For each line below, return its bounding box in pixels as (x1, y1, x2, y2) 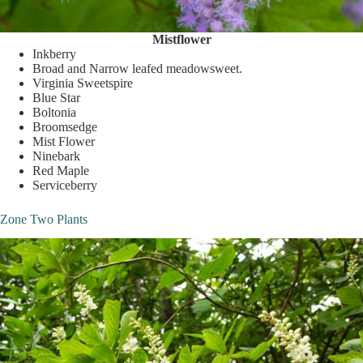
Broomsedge (32, 119, 97, 134)
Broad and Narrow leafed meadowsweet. (32, 61, 242, 75)
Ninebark (32, 148, 80, 163)
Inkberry (32, 46, 76, 61)
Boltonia (32, 105, 76, 119)
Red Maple (32, 163, 89, 177)
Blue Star (32, 90, 80, 105)
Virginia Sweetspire (32, 75, 133, 90)
